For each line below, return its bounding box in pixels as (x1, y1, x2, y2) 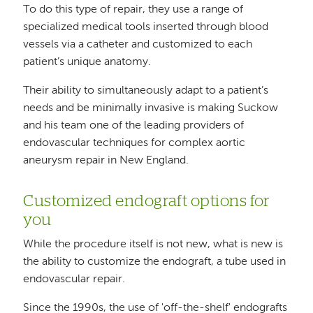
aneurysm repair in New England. (23, 154, 189, 166)
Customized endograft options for (23, 193, 270, 210)
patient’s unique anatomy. (23, 56, 152, 68)
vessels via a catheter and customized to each (23, 38, 253, 50)
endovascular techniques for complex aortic (23, 137, 246, 149)
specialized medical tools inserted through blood (23, 21, 269, 33)
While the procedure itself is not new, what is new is (23, 239, 284, 251)
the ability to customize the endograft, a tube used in (23, 256, 286, 268)
